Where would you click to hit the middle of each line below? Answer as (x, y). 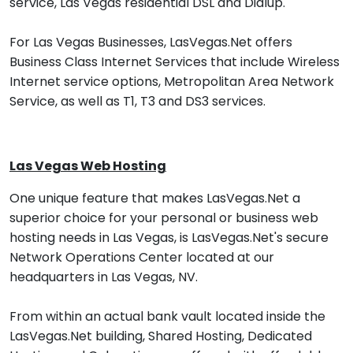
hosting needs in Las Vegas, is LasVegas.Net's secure (169, 238)
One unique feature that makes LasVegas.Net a (155, 198)
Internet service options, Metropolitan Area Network (172, 82)
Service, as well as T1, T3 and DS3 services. (137, 101)
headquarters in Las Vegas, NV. (104, 277)
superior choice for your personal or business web (164, 218)
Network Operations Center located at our (142, 257)
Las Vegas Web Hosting (88, 166)
